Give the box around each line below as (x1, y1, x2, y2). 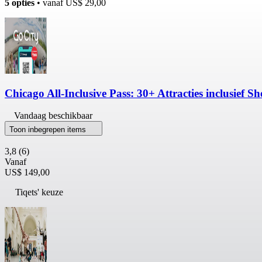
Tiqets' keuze (15, 187, 63, 198)
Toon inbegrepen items (9, 125, 88, 135)
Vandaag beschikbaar (14, 111, 92, 121)
